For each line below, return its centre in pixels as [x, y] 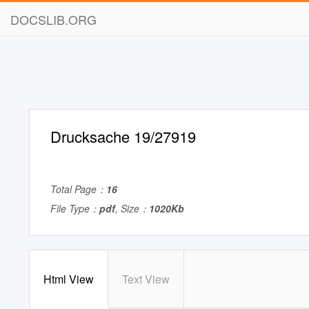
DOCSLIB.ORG [53, 19]
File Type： [75, 208]
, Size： [132, 208]
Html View [69, 279]
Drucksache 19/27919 [123, 136]
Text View [146, 279]
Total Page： [78, 189]
